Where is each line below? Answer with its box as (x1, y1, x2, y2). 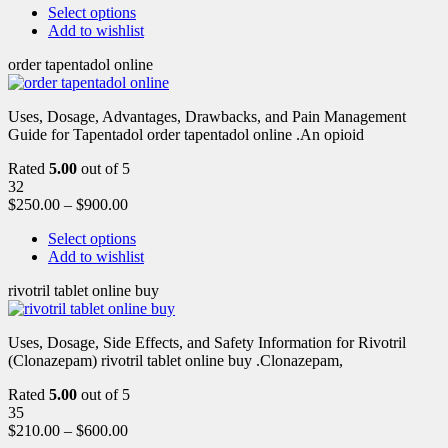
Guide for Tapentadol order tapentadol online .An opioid (8, 125, 364, 143)
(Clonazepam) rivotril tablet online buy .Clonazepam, (8, 351, 343, 369)
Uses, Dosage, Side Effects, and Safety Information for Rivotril (8, 333, 406, 351)
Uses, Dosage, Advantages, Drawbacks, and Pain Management (8, 107, 406, 125)
